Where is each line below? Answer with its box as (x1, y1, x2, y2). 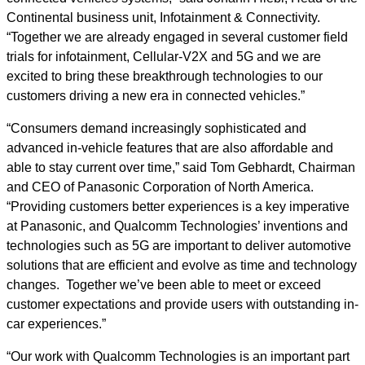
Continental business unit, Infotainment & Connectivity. (7, 11, 320, 24)
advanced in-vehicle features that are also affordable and (7, 141, 333, 155)
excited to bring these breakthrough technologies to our (7, 69, 323, 83)
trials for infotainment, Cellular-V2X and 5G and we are (7, 50, 321, 64)
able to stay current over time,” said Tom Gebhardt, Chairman (7, 161, 355, 174)
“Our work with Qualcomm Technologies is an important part (7, 350, 350, 363)
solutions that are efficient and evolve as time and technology (7, 258, 357, 272)
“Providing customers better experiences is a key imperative (7, 200, 350, 213)
